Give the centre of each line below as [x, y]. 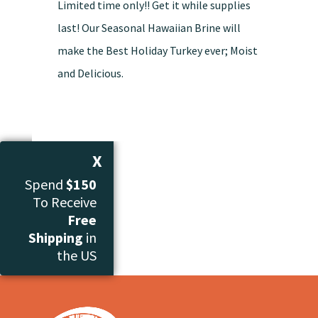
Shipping [56, 238]
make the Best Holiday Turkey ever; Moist [157, 51]
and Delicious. [90, 73]
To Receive [65, 202]
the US [77, 256]
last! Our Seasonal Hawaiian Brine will [149, 28]
